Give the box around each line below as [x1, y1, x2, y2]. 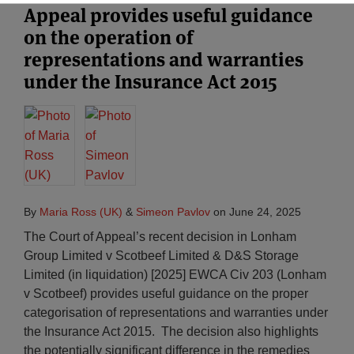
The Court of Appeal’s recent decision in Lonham [24, 230, 296, 243]
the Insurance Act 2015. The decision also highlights [24, 325, 318, 338]
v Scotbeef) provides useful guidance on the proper [24, 287, 308, 300]
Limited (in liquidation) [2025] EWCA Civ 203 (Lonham [24, 268, 326, 281]
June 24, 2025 [229, 205, 301, 218]
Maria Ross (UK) [40, 205, 122, 218]
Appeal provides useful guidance [24, 3, 313, 28]
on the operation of [24, 25, 193, 50]
